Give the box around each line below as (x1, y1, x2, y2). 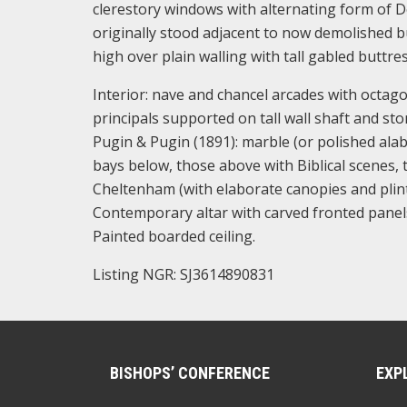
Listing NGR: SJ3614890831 (93, 263, 274, 284)
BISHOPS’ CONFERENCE (110, 362, 270, 382)
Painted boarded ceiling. (93, 225, 255, 246)
